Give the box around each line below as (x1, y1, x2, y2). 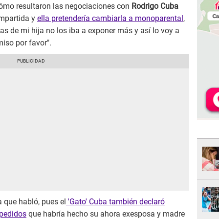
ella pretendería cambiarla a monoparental (37, 14, 183, 23)
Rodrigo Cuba (130, 1, 178, 11)
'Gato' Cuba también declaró (66, 197, 165, 207)
